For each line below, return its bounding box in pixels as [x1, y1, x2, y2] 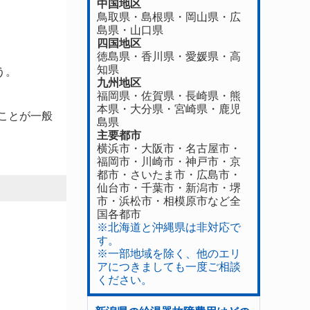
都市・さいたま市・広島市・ [97, 169, 241, 181]
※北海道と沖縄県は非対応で [97, 221, 241, 233]
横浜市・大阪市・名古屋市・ [97, 143, 241, 154]
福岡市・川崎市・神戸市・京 [97, 156, 241, 167]
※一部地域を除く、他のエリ [97, 248, 241, 259]
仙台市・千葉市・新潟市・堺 [97, 182, 241, 194]
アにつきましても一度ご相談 [97, 261, 241, 273]
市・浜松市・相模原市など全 [97, 195, 241, 207]
